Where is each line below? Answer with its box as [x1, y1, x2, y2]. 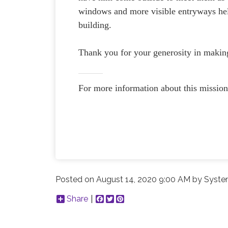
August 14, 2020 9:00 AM [96, 174, 191, 184]
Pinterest [124, 193, 158, 204]
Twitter [114, 193, 141, 204]
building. [78, 19, 115, 30]
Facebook [104, 193, 142, 204]
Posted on [55, 174, 97, 184]
